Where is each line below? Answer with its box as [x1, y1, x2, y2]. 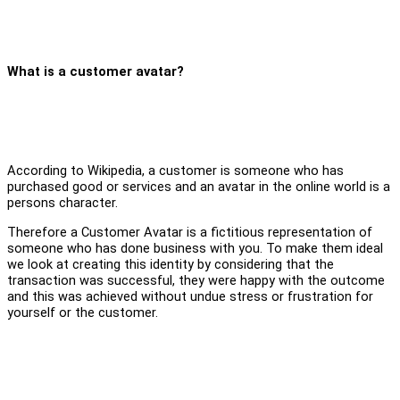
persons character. [7, 194, 118, 211]
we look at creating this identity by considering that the [7, 255, 334, 272]
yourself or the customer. [7, 304, 158, 321]
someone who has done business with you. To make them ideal [7, 239, 383, 256]
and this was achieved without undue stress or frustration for [7, 287, 373, 304]
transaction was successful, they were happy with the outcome [7, 271, 385, 288]
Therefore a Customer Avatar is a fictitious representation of [7, 223, 372, 240]
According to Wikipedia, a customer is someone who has [7, 162, 344, 179]
